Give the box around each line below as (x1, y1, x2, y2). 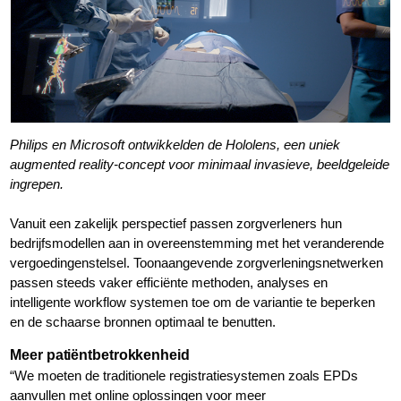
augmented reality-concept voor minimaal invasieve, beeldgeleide (10, 157, 390, 173)
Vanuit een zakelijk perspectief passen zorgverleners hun (10, 216, 343, 232)
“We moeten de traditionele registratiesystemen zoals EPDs (10, 368, 359, 384)
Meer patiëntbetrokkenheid (10, 347, 190, 363)
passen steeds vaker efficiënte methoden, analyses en (10, 275, 328, 291)
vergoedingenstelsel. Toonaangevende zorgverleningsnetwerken (10, 255, 384, 271)
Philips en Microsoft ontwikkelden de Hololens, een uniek (10, 137, 341, 153)
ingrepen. (10, 176, 64, 192)
